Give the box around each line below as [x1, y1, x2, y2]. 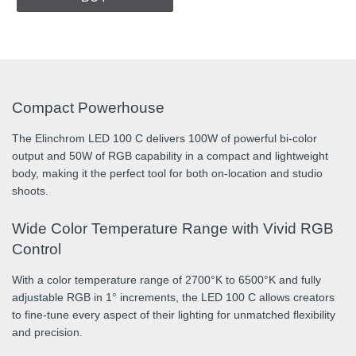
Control [12, 241, 61, 258]
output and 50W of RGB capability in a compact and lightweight [12, 149, 328, 163]
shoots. [12, 184, 48, 198]
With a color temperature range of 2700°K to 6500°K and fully [12, 273, 321, 287]
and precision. [12, 326, 83, 339]
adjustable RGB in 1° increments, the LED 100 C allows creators [12, 291, 335, 304]
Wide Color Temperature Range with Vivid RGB [12, 220, 334, 238]
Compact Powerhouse [12, 99, 164, 117]
